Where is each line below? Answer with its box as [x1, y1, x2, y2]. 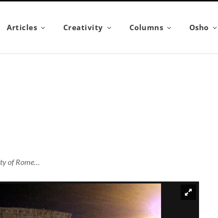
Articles [7, 22, 37, 32]
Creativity [63, 22, 103, 32]
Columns [129, 22, 163, 32]
